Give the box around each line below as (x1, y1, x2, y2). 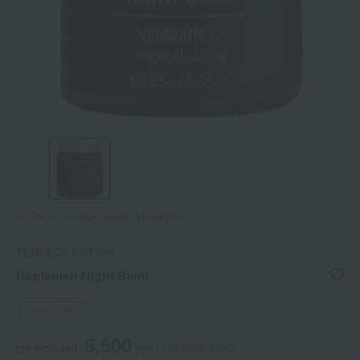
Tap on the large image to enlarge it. (29, 208, 186, 223)
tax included (16, 340, 77, 357)
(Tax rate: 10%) (157, 340, 235, 357)
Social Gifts (29, 305, 78, 317)
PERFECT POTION (16, 244, 115, 261)
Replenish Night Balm (16, 266, 149, 285)
